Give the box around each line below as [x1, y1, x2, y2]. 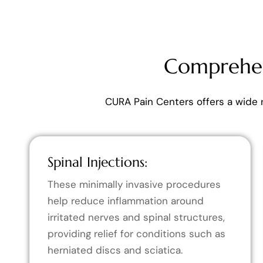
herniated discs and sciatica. [48, 243, 183, 257]
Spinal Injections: [48, 153, 147, 170]
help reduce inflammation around [48, 194, 204, 207]
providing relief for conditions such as [48, 227, 225, 240]
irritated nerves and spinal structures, [48, 210, 225, 224]
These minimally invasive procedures [48, 177, 221, 191]
